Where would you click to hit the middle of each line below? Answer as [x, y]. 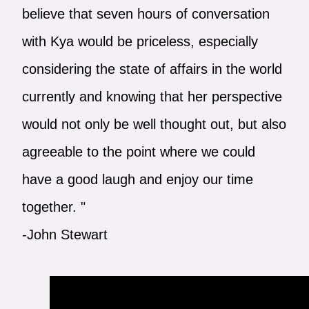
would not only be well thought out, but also [154, 124]
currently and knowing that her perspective [152, 96]
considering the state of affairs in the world [152, 69]
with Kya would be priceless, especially [140, 41]
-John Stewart [64, 234]
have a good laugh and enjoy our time [137, 179]
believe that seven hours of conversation [146, 13]
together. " [53, 207]
